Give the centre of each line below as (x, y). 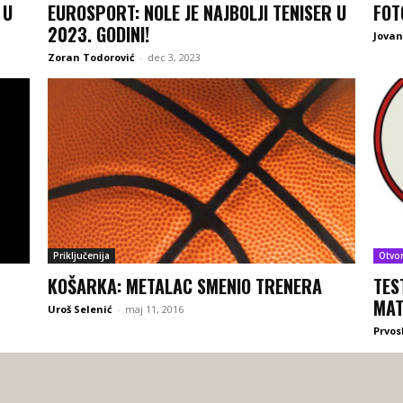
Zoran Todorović (91, 58)
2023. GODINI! (98, 35)
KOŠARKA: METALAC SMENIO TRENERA (184, 286)
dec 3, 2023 (174, 58)
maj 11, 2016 (154, 309)
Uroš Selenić (80, 309)
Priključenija (81, 255)
